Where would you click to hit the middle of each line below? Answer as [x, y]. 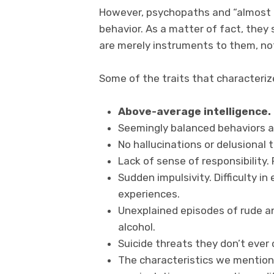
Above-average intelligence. [194, 112]
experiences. [149, 194]
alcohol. [136, 227]
